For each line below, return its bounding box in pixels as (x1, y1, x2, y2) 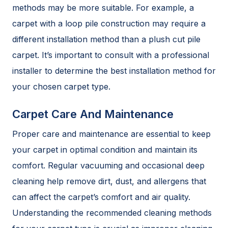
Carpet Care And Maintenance (12, 107, 174, 121)
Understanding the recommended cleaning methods (12, 207, 212, 218)
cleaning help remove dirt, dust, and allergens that (12, 176, 206, 186)
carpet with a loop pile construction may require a (12, 18, 206, 28)
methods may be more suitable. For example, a (12, 2, 194, 13)
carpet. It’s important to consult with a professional (12, 49, 209, 60)
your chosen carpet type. (12, 81, 110, 92)
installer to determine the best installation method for (12, 65, 216, 76)
